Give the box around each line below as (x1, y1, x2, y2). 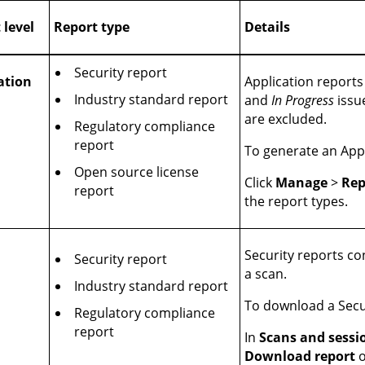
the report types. (244, 192, 349, 211)
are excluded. (244, 110, 328, 129)
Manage (275, 174, 328, 192)
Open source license (74, 163, 200, 182)
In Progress (271, 91, 335, 110)
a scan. (244, 265, 288, 284)
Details (244, 18, 291, 37)
